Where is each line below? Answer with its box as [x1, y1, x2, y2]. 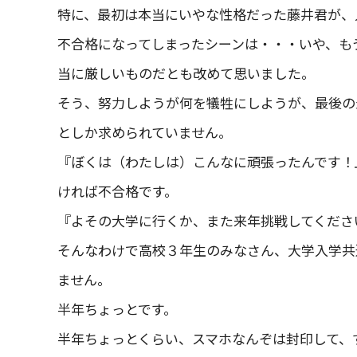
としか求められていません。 [57, 122, 232, 142]
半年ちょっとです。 [57, 299, 177, 319]
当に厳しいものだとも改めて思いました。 [57, 63, 315, 83]
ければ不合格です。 [57, 181, 178, 201]
